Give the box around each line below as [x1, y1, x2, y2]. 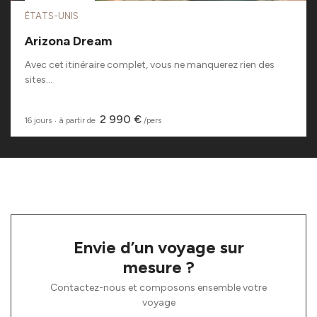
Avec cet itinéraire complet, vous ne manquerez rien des [25, 59, 275, 71]
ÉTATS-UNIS [25, 11, 79, 22]
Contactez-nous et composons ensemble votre [50, 282, 267, 294]
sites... [25, 74, 52, 86]
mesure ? [122, 257, 195, 277]
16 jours [25, 115, 52, 125]
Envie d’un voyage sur [73, 237, 244, 258]
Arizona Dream [25, 33, 112, 50]
